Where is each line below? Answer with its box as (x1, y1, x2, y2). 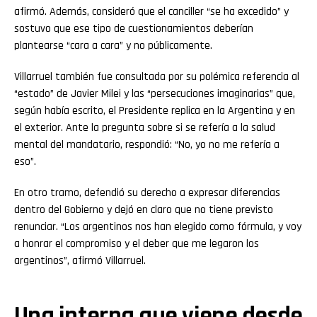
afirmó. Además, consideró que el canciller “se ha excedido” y (14, 4, 289, 20)
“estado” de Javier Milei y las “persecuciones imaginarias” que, (14, 86, 295, 102)
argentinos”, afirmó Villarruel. (14, 253, 146, 269)
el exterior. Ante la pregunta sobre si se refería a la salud (14, 120, 275, 136)
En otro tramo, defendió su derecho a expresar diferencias (14, 185, 280, 201)
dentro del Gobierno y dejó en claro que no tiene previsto (14, 202, 273, 218)
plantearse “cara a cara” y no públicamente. (14, 38, 212, 54)
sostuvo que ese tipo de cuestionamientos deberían (14, 21, 253, 37)
